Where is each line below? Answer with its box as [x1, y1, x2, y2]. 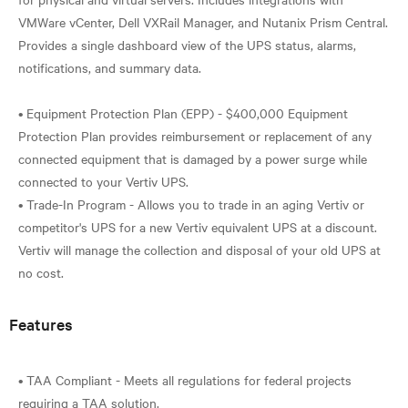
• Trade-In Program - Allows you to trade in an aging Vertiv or [18, 194, 364, 213]
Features [9, 312, 73, 334]
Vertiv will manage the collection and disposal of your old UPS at [18, 240, 381, 259]
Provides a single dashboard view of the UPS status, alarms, [18, 35, 356, 54]
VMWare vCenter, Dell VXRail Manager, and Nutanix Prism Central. [18, 12, 388, 31]
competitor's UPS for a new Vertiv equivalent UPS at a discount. [18, 217, 377, 236]
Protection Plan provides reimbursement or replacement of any [18, 126, 372, 145]
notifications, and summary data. [18, 57, 201, 76]
